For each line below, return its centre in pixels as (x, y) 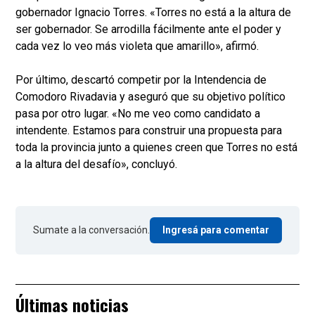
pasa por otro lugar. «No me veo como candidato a (138, 114)
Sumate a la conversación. (91, 230)
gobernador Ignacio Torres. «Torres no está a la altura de (153, 13)
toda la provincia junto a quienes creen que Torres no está (156, 148)
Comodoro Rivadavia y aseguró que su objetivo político (150, 97)
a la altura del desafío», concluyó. (96, 165)
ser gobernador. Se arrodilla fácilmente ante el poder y (148, 30)
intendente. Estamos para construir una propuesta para (149, 131)
